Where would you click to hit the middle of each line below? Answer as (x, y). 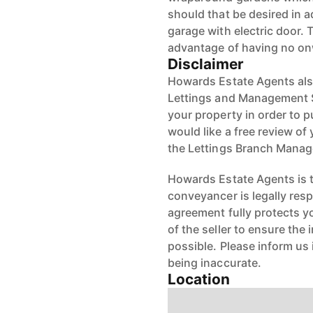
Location (199, 279)
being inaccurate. (214, 263)
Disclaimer (206, 64)
